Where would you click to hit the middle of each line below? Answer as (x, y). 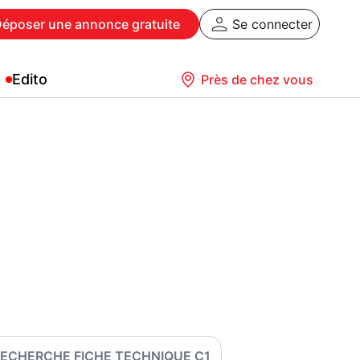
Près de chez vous (257, 80)
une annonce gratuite (112, 24)
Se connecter (272, 24)
